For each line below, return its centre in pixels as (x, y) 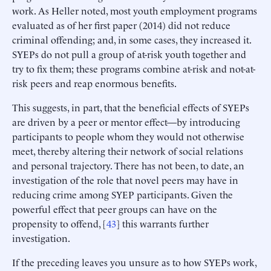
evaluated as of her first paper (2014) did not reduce (121, 24)
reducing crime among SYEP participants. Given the (122, 194)
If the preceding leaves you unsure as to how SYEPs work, (134, 262)
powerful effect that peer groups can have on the (115, 208)
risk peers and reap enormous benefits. (94, 83)
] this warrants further (162, 223)
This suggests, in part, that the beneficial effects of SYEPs (131, 107)
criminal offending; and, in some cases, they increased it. (132, 39)
